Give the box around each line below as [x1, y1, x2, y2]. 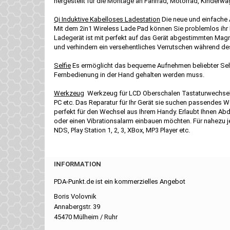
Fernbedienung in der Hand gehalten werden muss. [54, 71, 204, 79]
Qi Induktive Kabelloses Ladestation [54, 15, 160, 23]
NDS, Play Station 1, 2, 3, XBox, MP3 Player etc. [54, 126, 190, 134]
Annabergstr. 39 [54, 203, 100, 210]
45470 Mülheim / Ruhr [54, 213, 118, 221]
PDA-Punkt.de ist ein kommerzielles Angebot [54, 178, 185, 185]
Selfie [54, 62, 71, 69]
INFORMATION [54, 160, 101, 168]
